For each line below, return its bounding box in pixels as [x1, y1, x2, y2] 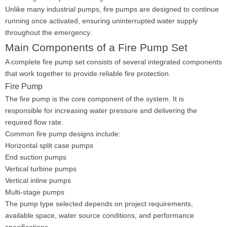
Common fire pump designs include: [5, 130, 121, 138]
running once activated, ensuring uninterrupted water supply [5, 17, 198, 25]
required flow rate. [5, 118, 63, 126]
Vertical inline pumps [5, 176, 71, 184]
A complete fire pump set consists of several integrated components [5, 58, 222, 66]
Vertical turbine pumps [5, 165, 77, 173]
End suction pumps [5, 153, 66, 161]
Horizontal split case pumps [5, 141, 93, 149]
